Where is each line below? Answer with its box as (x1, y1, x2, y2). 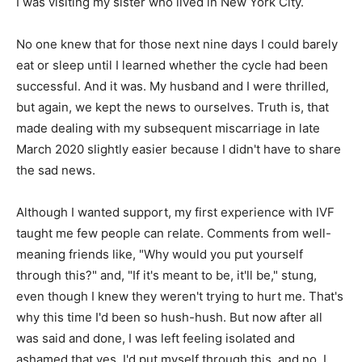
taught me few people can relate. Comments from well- (16, 225, 331, 242)
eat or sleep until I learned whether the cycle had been (16, 57, 328, 74)
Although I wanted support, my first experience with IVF (16, 204, 335, 221)
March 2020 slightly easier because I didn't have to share (16, 141, 341, 158)
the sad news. (16, 162, 95, 179)
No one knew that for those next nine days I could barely (16, 36, 338, 53)
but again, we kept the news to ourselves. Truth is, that (16, 99, 329, 116)
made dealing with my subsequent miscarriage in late (16, 120, 320, 137)
